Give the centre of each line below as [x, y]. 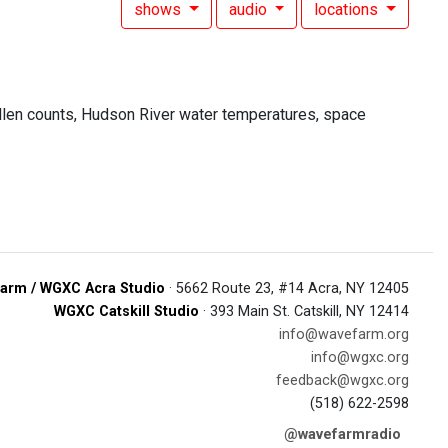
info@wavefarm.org [344, 334]
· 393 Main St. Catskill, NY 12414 [304, 311]
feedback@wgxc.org [342, 380]
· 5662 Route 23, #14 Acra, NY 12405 [287, 288]
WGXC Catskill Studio [126, 311]
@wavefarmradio [342, 434]
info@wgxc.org [360, 357]
